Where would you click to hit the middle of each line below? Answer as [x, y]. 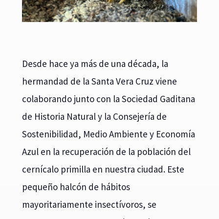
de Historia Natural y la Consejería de [94, 117]
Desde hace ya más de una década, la [95, 64]
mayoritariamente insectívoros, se [89, 205]
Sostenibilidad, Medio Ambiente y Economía [108, 134]
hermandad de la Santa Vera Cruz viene [99, 81]
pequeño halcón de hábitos [76, 187]
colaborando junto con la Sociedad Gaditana [108, 99]
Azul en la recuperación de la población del [106, 152]
